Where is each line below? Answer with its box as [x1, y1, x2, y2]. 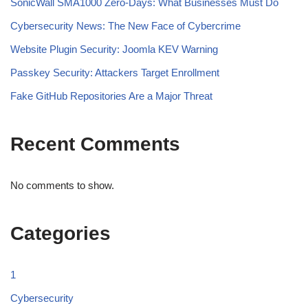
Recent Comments [10, 133, 180, 155]
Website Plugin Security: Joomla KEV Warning [10, 43, 218, 55]
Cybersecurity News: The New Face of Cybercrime [10, 19, 241, 32]
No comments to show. [10, 179, 114, 191]
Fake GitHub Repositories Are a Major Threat [10, 89, 212, 102]
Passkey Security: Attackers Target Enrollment [10, 66, 219, 78]
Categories [10, 222, 111, 244]
